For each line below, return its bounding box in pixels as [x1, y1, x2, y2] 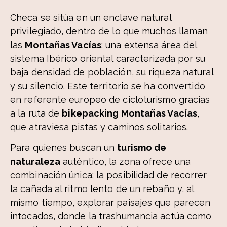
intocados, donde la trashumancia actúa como [10, 210, 212, 221]
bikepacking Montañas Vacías [62, 107, 198, 119]
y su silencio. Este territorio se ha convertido [10, 80, 205, 91]
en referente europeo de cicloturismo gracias [10, 94, 210, 105]
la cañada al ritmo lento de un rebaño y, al [10, 183, 194, 194]
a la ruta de [10, 107, 62, 119]
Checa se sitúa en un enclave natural [10, 12, 171, 23]
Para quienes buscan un [10, 142, 118, 153]
